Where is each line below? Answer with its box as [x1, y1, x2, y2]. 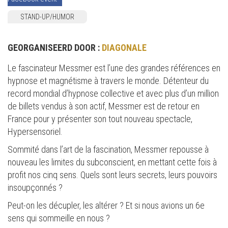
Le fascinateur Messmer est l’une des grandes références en [8, 63, 220, 74]
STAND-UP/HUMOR [20, 13, 74, 21]
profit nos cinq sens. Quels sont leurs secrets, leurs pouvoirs [8, 169, 217, 181]
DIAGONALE [102, 42, 147, 53]
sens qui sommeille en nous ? [8, 213, 110, 224]
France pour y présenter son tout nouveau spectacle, [8, 113, 192, 125]
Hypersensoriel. [8, 126, 63, 137]
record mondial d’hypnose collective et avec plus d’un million [8, 88, 219, 99]
